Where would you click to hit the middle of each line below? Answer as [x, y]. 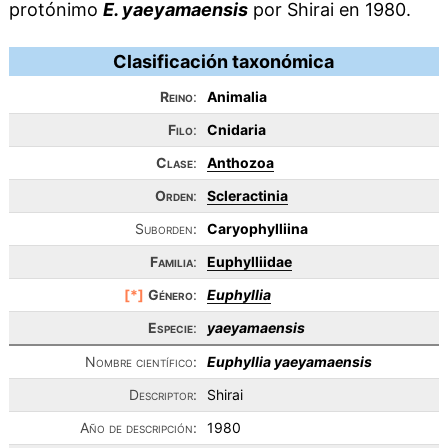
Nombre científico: [140, 361]
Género [170, 294]
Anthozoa [240, 162]
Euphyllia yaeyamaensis [289, 361]
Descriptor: [162, 394]
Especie [170, 327]
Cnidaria [236, 129]
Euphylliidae [249, 261]
